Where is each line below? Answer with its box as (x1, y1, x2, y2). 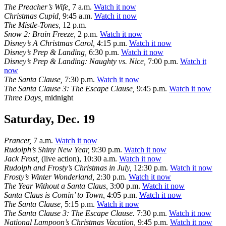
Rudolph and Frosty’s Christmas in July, (4, 163, 132, 173)
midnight (43, 93, 73, 102)
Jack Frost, (4, 154, 39, 163)
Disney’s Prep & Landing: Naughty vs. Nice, (4, 57, 146, 66)
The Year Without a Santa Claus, (4, 182, 108, 191)
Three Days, (4, 93, 43, 102)
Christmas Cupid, (4, 12, 61, 21)
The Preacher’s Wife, (4, 3, 70, 12)
